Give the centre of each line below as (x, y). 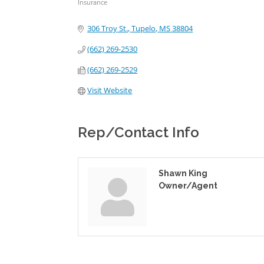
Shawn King (183, 173)
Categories (101, 11)
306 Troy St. (108, 28)
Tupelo (144, 28)
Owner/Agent (188, 186)
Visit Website (110, 90)
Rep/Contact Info (138, 132)
